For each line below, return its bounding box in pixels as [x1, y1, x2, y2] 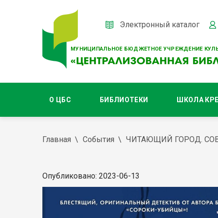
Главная [42, 135, 71, 144]
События [83, 135, 114, 144]
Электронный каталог [120, 19, 200, 29]
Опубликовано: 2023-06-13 [42, 171, 140, 181]
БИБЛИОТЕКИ [99, 96, 148, 104]
